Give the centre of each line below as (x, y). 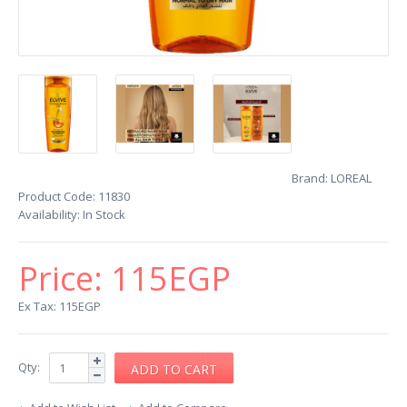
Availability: (49, 214)
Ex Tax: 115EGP (60, 306)
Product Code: (57, 196)
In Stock (103, 214)
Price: (65, 278)
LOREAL (351, 178)
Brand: (310, 178)
